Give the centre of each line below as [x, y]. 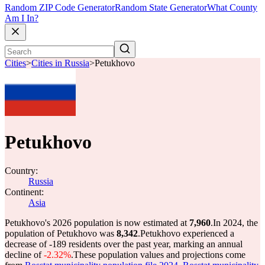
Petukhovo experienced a [187, 233]
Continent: [24, 192]
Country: [21, 171]
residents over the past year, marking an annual [154, 244]
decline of [24, 255]
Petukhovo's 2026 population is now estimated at [97, 223]
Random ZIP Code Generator [60, 8]
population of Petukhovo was [61, 233]
